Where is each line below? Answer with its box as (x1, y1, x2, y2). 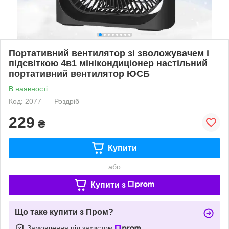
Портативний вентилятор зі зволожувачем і (9, 48, 209, 58)
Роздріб (54, 97, 79, 105)
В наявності (9, 84, 48, 93)
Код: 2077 (9, 97, 41, 105)
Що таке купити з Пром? (15, 207, 113, 216)
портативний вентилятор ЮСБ (9, 68, 150, 79)
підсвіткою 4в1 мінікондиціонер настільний (9, 58, 208, 68)
